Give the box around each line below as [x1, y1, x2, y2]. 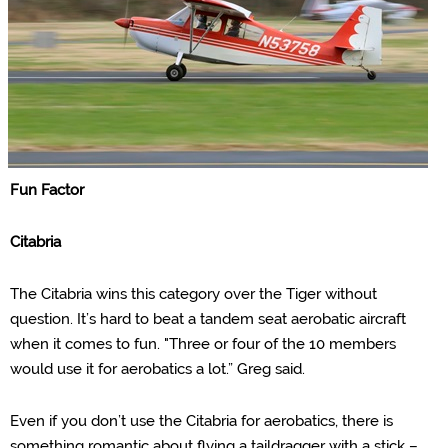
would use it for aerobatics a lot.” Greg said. [10, 360, 309, 378]
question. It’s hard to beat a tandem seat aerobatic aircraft [10, 310, 406, 328]
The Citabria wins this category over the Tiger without [10, 285, 377, 303]
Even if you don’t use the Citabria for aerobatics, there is [10, 412, 393, 430]
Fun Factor [10, 181, 84, 199]
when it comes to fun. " [10, 335, 169, 353]
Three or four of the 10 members [169, 335, 396, 353]
